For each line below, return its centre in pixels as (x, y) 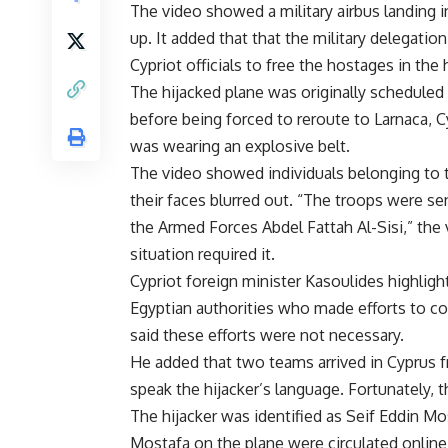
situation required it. (202, 253)
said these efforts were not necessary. (267, 334)
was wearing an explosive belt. (240, 145)
